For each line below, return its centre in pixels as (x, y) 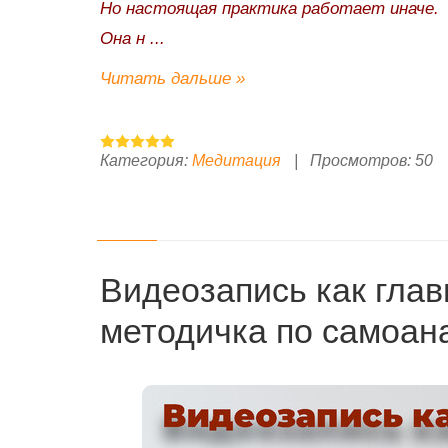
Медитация (236, 160)
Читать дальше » (172, 78)
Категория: (144, 160)
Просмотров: (361, 160)
